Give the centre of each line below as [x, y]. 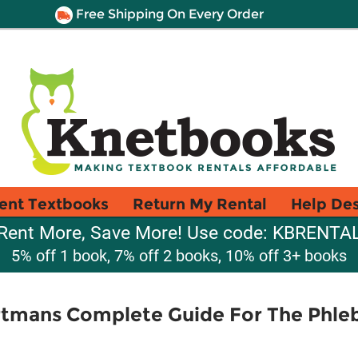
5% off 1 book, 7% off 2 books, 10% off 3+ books [179, 256]
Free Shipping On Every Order [168, 14]
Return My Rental [200, 204]
